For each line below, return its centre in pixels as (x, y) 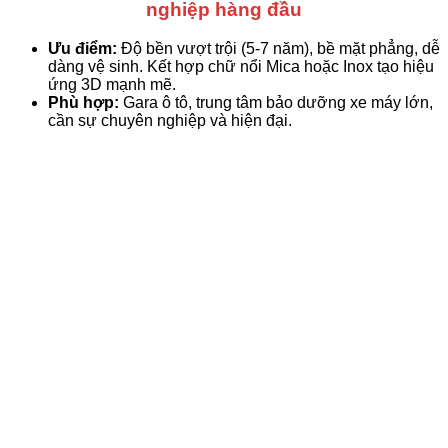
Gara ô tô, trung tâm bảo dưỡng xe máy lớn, (276, 102)
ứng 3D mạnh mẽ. (112, 84)
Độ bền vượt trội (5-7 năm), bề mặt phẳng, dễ (278, 48)
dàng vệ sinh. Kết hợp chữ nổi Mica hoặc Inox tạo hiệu (241, 66)
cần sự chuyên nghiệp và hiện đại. (170, 120)
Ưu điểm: (82, 48)
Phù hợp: (83, 102)
